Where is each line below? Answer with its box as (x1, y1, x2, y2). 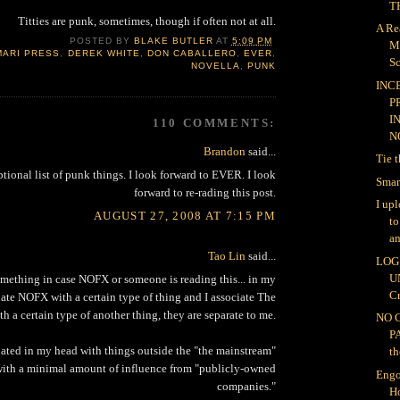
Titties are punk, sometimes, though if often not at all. (18, 13, 276, 28)
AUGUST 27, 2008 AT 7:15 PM (94, 208, 276, 222)
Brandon (204, 144, 246, 158)
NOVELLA (190, 61, 240, 71)
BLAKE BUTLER (133, 36, 213, 46)
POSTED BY (69, 36, 134, 46)
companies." (217, 379, 276, 394)
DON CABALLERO (146, 48, 237, 59)
